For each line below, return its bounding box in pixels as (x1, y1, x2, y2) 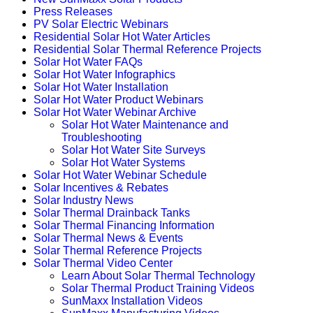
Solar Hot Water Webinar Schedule (34, 169, 207, 182)
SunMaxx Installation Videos (61, 295, 203, 307)
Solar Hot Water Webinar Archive (34, 106, 196, 119)
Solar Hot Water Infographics (34, 68, 175, 81)
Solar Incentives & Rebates (34, 182, 168, 194)
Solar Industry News (34, 194, 133, 207)
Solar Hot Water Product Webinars (34, 94, 203, 106)
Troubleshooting (61, 131, 142, 144)
